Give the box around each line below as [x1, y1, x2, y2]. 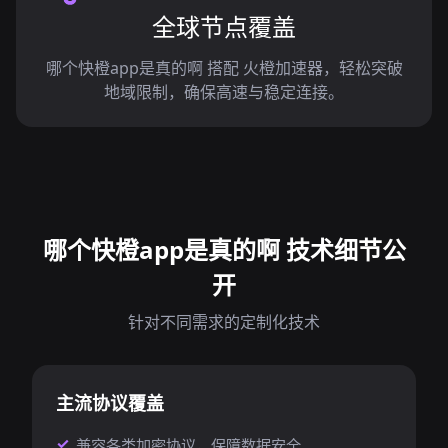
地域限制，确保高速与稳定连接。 [104, 81, 344, 103]
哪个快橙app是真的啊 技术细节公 [42, 233, 406, 266]
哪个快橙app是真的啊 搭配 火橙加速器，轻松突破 [45, 57, 403, 79]
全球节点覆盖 [152, 10, 296, 43]
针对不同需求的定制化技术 [128, 311, 320, 333]
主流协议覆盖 [56, 391, 164, 415]
